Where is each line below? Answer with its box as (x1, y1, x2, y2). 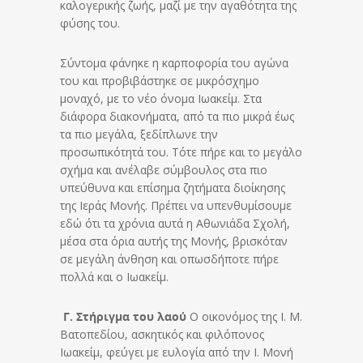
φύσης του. (60, 15, 120, 31)
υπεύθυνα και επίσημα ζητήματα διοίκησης (60, 179, 285, 195)
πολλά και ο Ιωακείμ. (60, 268, 169, 284)
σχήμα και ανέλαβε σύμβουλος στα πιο (60, 161, 267, 177)
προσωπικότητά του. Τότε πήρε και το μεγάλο (60, 143, 302, 160)
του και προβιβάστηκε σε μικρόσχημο (60, 72, 259, 88)
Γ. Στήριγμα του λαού (60, 308, 186, 324)
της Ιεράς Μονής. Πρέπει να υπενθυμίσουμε (60, 197, 292, 213)
